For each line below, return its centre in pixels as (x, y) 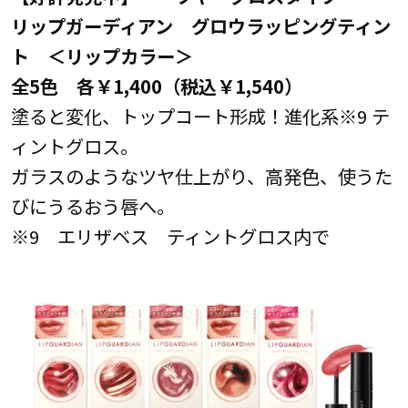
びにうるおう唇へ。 (92, 205)
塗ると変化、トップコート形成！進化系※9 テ (200, 115)
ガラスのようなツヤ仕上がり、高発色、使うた (201, 175)
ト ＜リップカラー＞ (102, 55)
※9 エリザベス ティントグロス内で (170, 235)
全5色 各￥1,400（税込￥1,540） (174, 85)
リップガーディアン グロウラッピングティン (200, 25)
